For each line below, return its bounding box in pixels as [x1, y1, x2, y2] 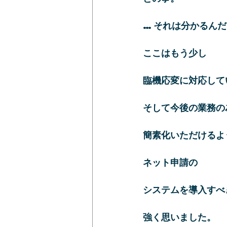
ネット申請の [143, 156, 198, 168]
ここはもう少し [143, 46, 207, 59]
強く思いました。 [143, 210, 216, 223]
